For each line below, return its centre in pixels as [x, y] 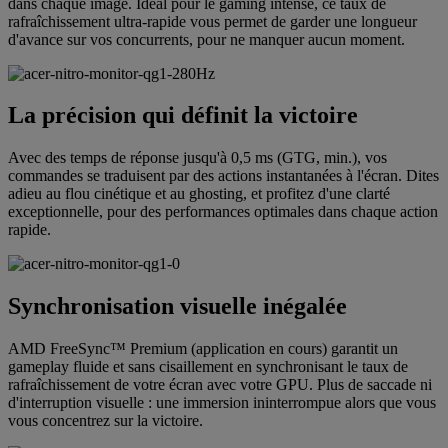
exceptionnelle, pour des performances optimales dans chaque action [223, 212]
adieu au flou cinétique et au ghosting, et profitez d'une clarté [199, 194]
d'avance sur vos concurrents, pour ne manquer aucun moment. [206, 39]
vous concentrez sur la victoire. [105, 421]
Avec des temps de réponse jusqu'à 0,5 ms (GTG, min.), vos [197, 158]
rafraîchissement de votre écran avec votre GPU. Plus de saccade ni [220, 385]
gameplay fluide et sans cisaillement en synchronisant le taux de [208, 367]
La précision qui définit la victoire [183, 115]
